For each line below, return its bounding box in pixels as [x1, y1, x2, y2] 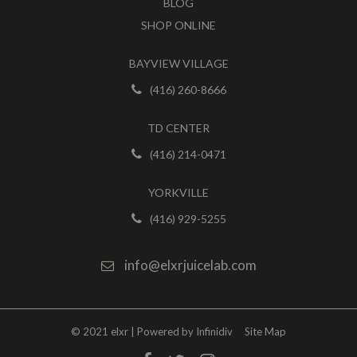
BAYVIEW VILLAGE [128, 57, 229, 71]
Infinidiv [196, 325, 233, 339]
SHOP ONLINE [141, 18, 216, 33]
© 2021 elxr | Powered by [71, 325, 196, 339]
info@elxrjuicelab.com [124, 257, 257, 274]
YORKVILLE [148, 186, 209, 200]
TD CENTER [147, 121, 210, 135]
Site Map [245, 325, 286, 339]
